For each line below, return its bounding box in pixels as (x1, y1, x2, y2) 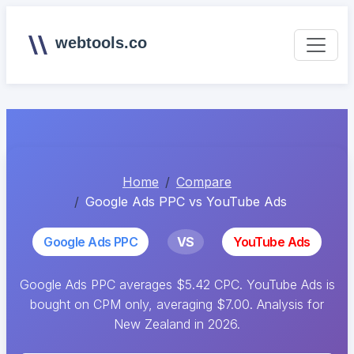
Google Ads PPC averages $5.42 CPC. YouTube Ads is (19, 276, 335, 292)
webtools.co (55, 34, 147, 51)
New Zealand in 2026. (114, 315, 240, 332)
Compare (176, 174, 232, 190)
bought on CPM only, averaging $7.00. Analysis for (30, 296, 324, 312)
